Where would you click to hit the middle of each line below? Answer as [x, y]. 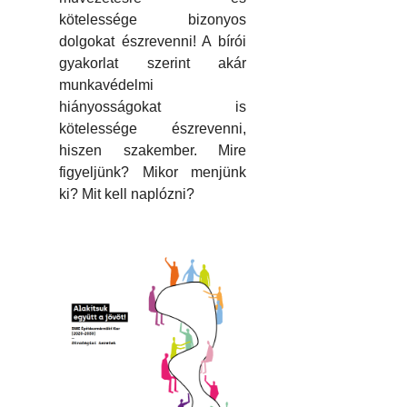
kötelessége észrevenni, [153, 129]
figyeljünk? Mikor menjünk [153, 173]
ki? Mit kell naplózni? [127, 194]
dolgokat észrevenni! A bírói [153, 42]
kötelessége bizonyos [153, 20]
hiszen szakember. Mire [153, 151]
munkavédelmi [106, 85]
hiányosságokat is [153, 107]
